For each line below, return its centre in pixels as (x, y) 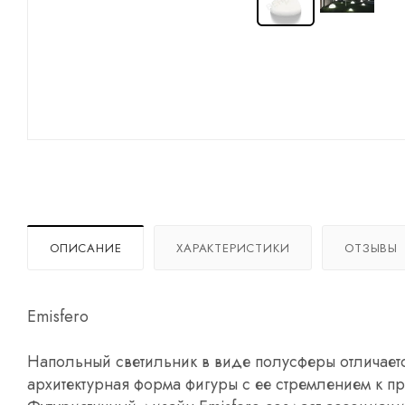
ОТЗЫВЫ (372, 248)
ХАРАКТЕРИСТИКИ (233, 248)
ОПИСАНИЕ (86, 248)
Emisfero (58, 316)
